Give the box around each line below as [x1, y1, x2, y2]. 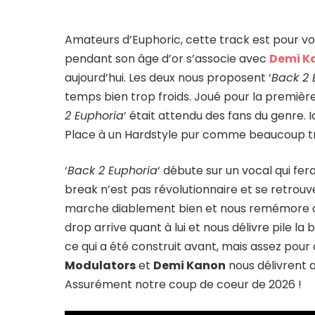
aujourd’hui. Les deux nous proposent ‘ [65, 70, 272, 86]
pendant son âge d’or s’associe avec [65, 51, 270, 67]
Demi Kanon [153, 257, 226, 274]
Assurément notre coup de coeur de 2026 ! [65, 276, 302, 293]
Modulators [65, 257, 136, 274]
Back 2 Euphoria [67, 162, 158, 179]
